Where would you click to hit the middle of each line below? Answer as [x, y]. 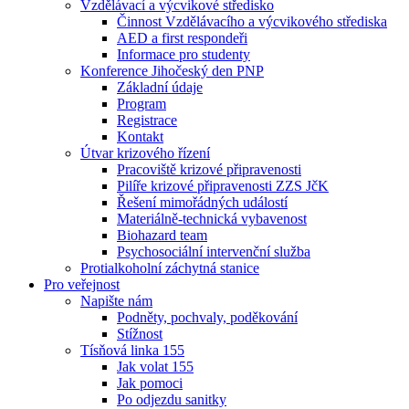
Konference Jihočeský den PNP [172, 71]
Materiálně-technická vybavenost [212, 219]
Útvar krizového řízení [145, 153]
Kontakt [140, 136]
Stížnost [140, 334]
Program [142, 104]
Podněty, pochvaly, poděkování [207, 317]
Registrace [147, 120]
